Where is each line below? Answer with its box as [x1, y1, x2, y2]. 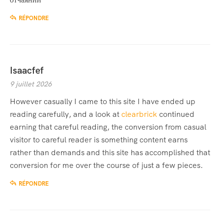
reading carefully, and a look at [10, 109, 121, 120]
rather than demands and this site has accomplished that [10, 147, 210, 158]
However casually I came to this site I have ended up [10, 96, 195, 107]
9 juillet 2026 [10, 80, 52, 89]
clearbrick [121, 109, 157, 120]
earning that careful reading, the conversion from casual [10, 122, 206, 133]
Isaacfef [10, 64, 44, 77]
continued [157, 109, 194, 120]
